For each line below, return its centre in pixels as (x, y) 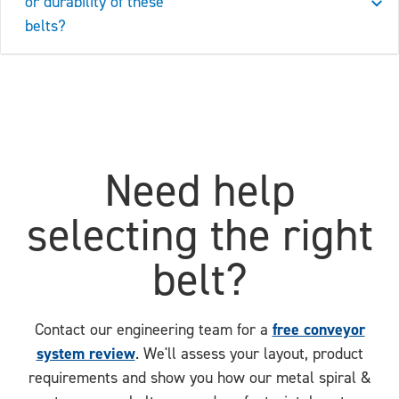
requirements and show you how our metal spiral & (199, 378)
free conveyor (318, 330)
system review (85, 354)
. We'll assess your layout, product (249, 354)
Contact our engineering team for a (153, 330)
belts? (45, 26)
